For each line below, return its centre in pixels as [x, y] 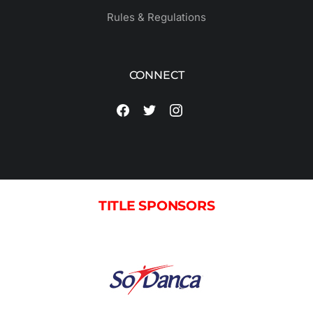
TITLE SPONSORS [156, 206]
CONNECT [156, 75]
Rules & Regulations [156, 17]
